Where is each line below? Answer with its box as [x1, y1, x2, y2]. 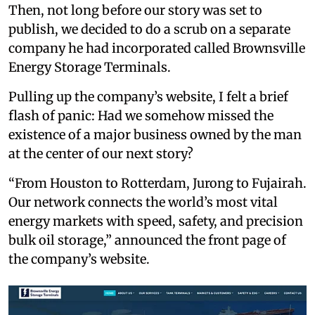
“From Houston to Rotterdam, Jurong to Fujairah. [8, 174, 307, 191]
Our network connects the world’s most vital [8, 193, 278, 210]
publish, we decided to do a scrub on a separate [8, 20, 290, 37]
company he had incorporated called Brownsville [8, 39, 305, 56]
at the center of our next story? [8, 145, 196, 162]
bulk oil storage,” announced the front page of [8, 231, 286, 248]
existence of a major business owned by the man [8, 126, 302, 143]
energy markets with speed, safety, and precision [8, 212, 303, 229]
